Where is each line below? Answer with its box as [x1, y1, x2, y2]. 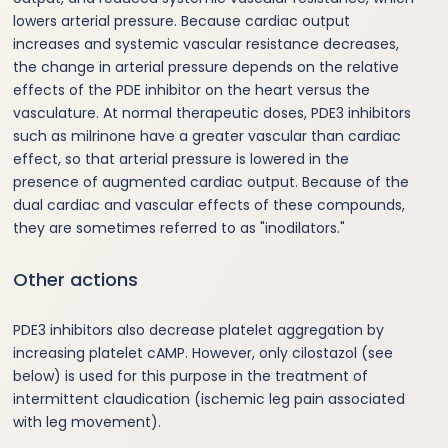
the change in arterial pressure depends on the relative [13, 56, 400, 77]
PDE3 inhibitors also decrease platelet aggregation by [13, 319, 385, 340]
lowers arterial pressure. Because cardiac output [13, 10, 351, 31]
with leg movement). [13, 411, 162, 432]
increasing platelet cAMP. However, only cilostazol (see [13, 342, 394, 363]
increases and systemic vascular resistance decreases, [13, 33, 400, 54]
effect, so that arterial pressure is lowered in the [13, 148, 350, 169]
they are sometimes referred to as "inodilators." [13, 217, 346, 238]
